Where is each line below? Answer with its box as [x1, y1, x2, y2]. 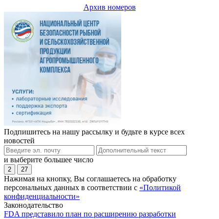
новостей [4, 136, 35, 145]
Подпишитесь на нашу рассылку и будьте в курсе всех [4, 127, 185, 136]
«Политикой [139, 183, 181, 192]
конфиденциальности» [4, 192, 80, 200]
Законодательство [4, 200, 63, 209]
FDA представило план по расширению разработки [4, 209, 176, 218]
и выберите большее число [4, 155, 93, 164]
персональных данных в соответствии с [4, 183, 139, 192]
